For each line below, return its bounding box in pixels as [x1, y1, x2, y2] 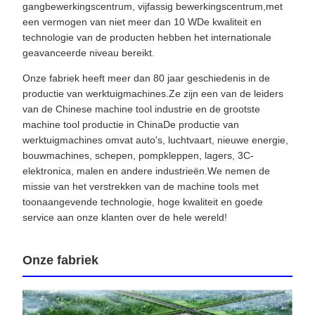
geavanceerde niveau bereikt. [22, 47, 155, 59]
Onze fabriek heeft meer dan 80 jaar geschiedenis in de [22, 72, 270, 84]
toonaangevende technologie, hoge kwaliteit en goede [22, 196, 263, 208]
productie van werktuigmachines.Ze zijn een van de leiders [22, 88, 283, 100]
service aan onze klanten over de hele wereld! [22, 212, 227, 224]
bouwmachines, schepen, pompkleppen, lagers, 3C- [22, 150, 254, 162]
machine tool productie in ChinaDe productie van [22, 119, 239, 131]
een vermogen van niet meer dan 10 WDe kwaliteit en [22, 16, 262, 28]
